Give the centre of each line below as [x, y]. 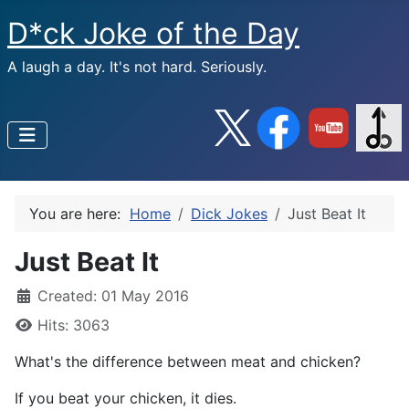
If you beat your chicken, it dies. [126, 398]
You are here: [79, 214]
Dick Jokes [229, 214]
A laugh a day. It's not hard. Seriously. [137, 67]
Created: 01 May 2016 [113, 296]
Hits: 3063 [73, 325]
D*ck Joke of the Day [153, 33]
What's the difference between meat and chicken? [188, 362]
